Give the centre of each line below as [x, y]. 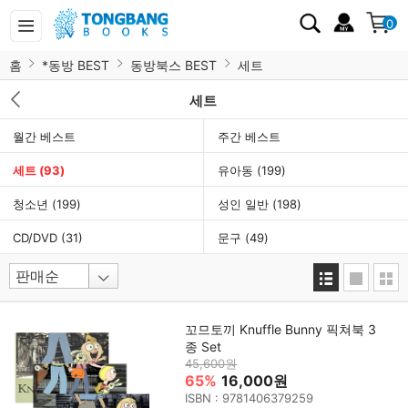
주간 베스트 [249, 137]
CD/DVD [37, 238]
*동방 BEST [76, 65]
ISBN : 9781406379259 [250, 398]
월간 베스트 [44, 137]
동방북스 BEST [173, 65]
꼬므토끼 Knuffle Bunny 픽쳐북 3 [281, 330]
